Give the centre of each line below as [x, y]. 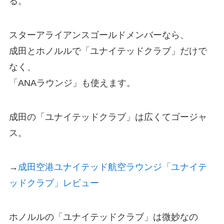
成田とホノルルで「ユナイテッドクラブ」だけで [108, 51]
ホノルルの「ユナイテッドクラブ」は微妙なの [103, 217]
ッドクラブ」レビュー [54, 183]
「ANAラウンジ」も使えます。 [72, 83]
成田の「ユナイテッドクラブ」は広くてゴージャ [108, 117]
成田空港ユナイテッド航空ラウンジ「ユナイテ [112, 167]
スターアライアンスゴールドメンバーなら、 [99, 35]
